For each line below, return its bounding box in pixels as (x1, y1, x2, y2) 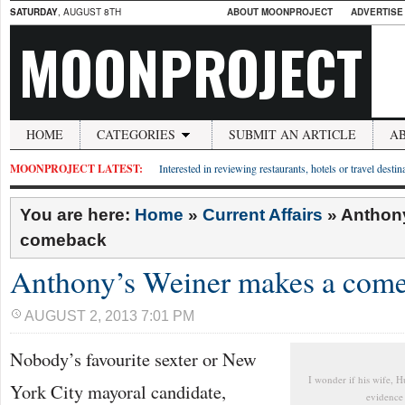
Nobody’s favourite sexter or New (10, 346, 257, 372)
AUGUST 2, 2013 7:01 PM (24, 308, 194, 324)
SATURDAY (10, 5, 58, 18)
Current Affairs (202, 205, 323, 224)
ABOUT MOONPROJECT (227, 5, 333, 18)
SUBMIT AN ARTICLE (229, 126, 356, 143)
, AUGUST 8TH (58, 5, 121, 18)
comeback (20, 231, 107, 250)
